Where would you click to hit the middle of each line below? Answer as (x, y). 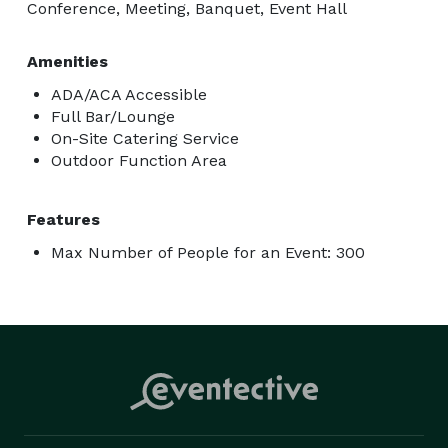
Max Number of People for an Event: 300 (208, 252)
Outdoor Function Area (139, 160)
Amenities (67, 61)
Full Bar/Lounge (113, 116)
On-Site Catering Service (145, 138)
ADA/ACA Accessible (129, 94)
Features (63, 219)
